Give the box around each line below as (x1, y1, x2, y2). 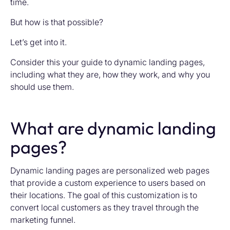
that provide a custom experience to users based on (10, 178, 205, 188)
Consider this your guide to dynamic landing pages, (10, 57, 205, 67)
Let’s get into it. (10, 37, 67, 47)
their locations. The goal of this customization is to (10, 190, 197, 200)
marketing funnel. (10, 215, 75, 225)
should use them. (10, 82, 74, 92)
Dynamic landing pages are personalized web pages (10, 165, 209, 176)
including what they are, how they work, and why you (10, 69, 210, 80)
